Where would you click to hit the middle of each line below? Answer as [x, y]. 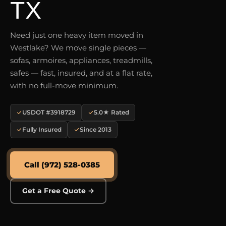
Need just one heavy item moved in [77, 35]
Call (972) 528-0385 [62, 164]
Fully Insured [42, 129]
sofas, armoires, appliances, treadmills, [81, 60]
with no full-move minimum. [64, 85]
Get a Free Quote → [58, 190]
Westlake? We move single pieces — [78, 47]
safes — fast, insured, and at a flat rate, [81, 73]
